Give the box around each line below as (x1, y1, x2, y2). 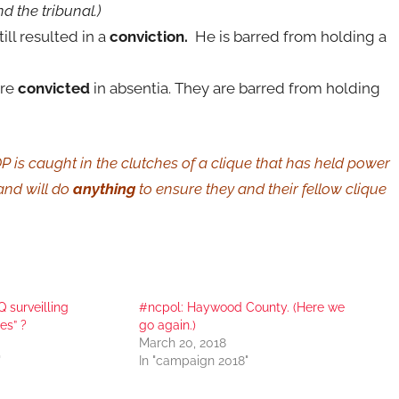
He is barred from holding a (188, 28, 387, 45)
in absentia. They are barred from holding (90, 79, 381, 97)
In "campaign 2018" (138, 353, 248, 368)
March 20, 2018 (138, 335, 226, 350)
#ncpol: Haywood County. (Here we (138, 299, 345, 314)
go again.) (138, 317, 196, 332)
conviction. (110, 28, 189, 45)
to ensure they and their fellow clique (135, 179, 387, 198)
